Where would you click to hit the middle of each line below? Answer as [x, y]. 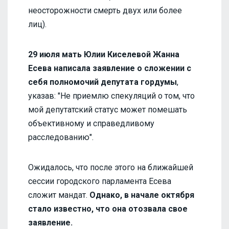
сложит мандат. [59, 195]
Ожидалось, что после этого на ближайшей [111, 167]
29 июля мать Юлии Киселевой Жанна [104, 54]
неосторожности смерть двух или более [105, 10]
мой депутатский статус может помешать [108, 109]
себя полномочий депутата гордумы [102, 82]
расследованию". [61, 137]
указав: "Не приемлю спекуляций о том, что [111, 96]
